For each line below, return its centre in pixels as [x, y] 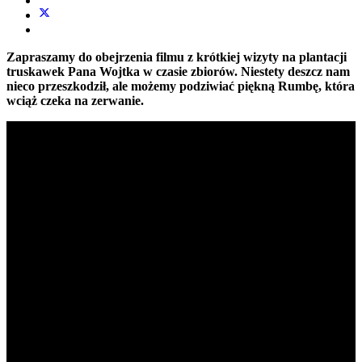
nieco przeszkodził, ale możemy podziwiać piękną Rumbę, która [181, 86]
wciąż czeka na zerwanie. [75, 100]
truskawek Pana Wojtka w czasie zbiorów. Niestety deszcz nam [178, 71]
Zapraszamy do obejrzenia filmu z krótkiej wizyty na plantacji [177, 57]
